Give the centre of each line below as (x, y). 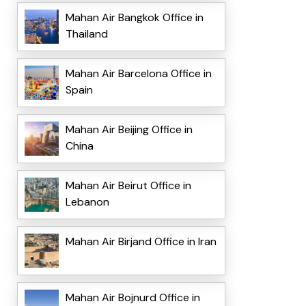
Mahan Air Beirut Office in (128, 186)
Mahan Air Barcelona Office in (138, 74)
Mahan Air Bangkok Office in (134, 18)
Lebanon (87, 202)
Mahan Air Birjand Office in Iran (141, 242)
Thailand (86, 34)
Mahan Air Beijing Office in (129, 130)
